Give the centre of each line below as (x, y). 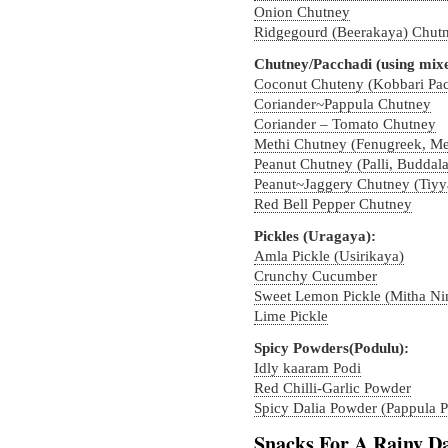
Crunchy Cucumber (315, 276)
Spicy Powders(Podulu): (331, 348)
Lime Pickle (291, 316)
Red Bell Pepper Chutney (333, 204)
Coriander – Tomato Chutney (345, 124)
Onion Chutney (302, 12)
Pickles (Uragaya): (315, 236)
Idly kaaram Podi (307, 368)
